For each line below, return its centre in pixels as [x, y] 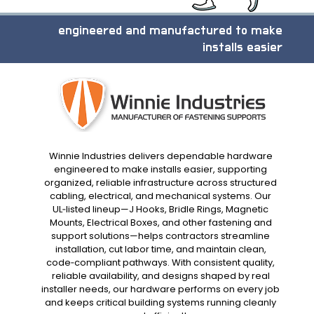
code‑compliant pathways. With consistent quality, [161, 262]
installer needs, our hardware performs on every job [161, 289]
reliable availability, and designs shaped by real [161, 275]
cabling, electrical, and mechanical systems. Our [161, 196]
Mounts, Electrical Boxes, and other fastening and [161, 222]
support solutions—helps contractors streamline [161, 235]
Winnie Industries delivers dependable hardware [161, 156]
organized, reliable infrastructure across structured [161, 182]
